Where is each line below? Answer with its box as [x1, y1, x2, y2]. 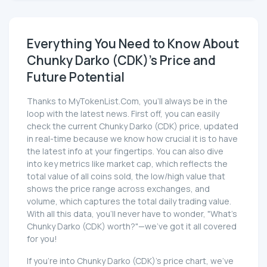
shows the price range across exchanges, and [27, 182, 210, 194]
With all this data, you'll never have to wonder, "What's [27, 207, 237, 219]
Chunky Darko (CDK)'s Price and [27, 51, 216, 69]
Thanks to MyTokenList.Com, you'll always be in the [27, 95, 228, 107]
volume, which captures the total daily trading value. [27, 195, 231, 207]
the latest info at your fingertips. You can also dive [27, 145, 223, 157]
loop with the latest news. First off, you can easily [27, 107, 219, 119]
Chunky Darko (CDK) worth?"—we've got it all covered [27, 220, 237, 232]
